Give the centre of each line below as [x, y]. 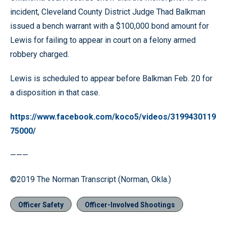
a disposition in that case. [55, 92]
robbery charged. [40, 54]
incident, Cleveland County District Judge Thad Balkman [108, 12]
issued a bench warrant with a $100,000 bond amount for [109, 26]
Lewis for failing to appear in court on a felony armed [103, 40]
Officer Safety [41, 205]
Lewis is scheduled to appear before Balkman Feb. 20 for [111, 78]
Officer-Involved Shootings [130, 205]
